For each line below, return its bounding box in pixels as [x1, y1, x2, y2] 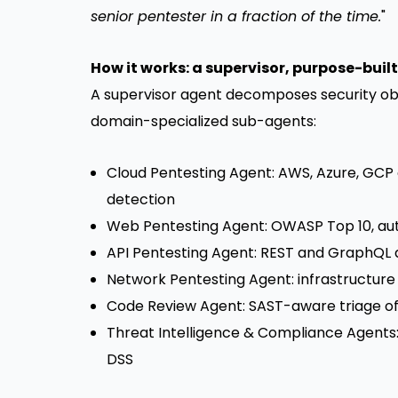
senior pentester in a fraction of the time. [91, 6, 381, 28]
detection [107, 189, 175, 211]
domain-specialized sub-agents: [91, 111, 316, 132]
